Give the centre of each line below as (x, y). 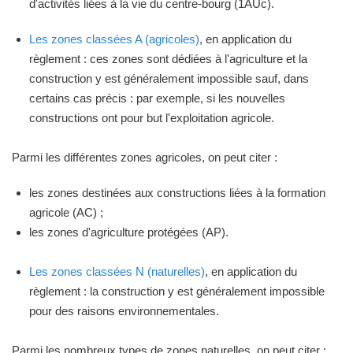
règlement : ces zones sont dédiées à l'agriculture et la (168, 59)
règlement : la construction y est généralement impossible (177, 291)
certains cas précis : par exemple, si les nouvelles (157, 98)
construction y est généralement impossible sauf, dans (169, 78)
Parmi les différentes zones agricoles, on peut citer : (145, 157)
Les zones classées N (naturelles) (117, 271)
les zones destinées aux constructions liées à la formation (177, 193)
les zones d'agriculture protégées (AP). (129, 232)
